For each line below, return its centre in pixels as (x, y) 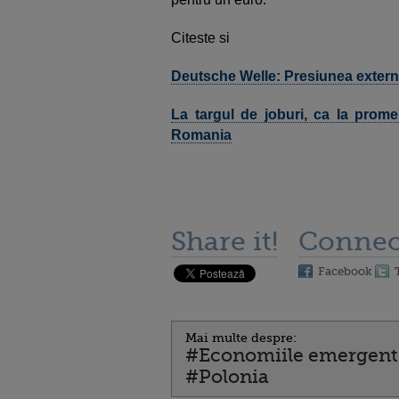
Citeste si (200, 38)
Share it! (224, 241)
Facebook (345, 271)
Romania (201, 135)
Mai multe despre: (241, 338)
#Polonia (227, 377)
